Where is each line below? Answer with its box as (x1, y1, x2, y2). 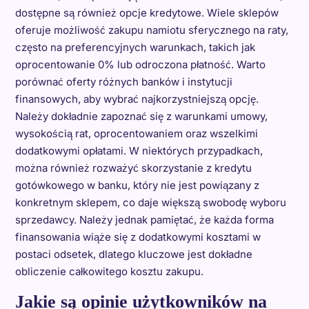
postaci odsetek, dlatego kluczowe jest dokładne (14, 248, 252, 261)
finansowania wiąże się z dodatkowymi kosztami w (14, 230, 261, 243)
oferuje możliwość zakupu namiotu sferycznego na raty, (14, 23, 288, 37)
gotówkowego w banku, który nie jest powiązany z (14, 179, 259, 192)
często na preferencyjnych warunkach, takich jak (14, 41, 255, 54)
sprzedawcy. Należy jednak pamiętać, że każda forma (14, 213, 274, 226)
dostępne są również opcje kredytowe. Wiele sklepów (14, 6, 279, 19)
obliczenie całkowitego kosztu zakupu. (14, 265, 203, 278)
